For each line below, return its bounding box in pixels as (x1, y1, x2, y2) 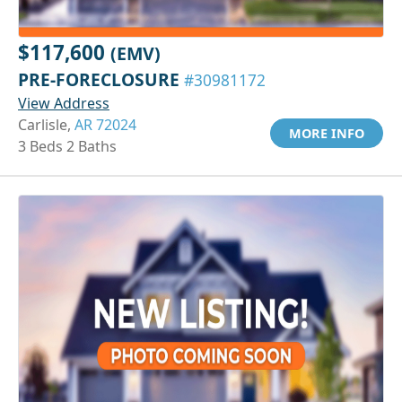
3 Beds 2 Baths (18, 135, 117, 156)
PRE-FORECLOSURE (18, 66, 184, 92)
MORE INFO (289, 124, 364, 142)
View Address (18, 92, 109, 113)
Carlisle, (18, 114, 74, 135)
